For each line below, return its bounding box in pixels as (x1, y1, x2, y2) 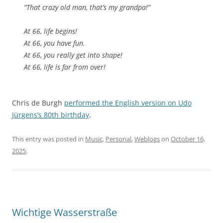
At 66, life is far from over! (24, 62, 106, 72)
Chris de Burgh (12, 98, 64, 108)
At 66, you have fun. (24, 38, 85, 48)
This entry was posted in (12, 134, 85, 143)
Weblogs (134, 134, 160, 143)
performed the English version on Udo (64, 98, 192, 108)
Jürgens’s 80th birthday (12, 110, 89, 119)
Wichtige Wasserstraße (12, 205, 117, 219)
